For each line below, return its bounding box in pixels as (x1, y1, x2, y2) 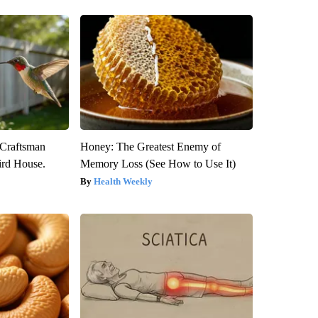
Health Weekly (93, 175, 153, 187)
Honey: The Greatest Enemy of (79, 140, 221, 153)
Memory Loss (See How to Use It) (79, 157, 236, 170)
